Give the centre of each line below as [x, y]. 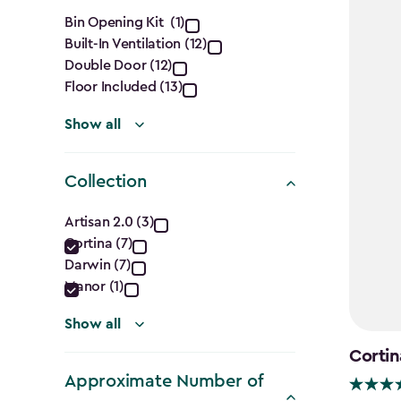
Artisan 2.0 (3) [110, 222]
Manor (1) [94, 286]
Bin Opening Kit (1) [125, 22]
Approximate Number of [164, 381]
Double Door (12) [119, 65]
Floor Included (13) [124, 86]
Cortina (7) [99, 243]
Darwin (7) [98, 264]
